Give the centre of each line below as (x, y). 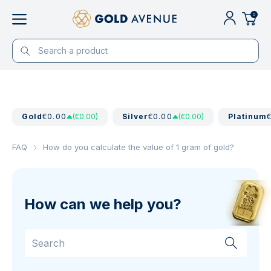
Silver (135, 116)
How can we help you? (103, 204)
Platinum (247, 116)
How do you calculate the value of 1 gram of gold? (139, 147)
